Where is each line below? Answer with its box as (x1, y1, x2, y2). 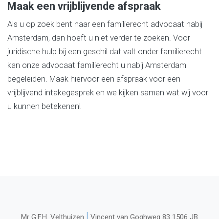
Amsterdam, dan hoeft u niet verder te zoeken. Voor (7, 33, 190, 43)
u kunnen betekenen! (7, 102, 81, 111)
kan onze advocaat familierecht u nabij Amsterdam (7, 61, 186, 70)
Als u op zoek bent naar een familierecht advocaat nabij (7, 20, 202, 29)
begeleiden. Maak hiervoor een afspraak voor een (7, 74, 180, 84)
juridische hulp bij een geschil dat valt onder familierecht (7, 47, 202, 56)
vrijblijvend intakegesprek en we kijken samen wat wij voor (7, 88, 208, 97)
